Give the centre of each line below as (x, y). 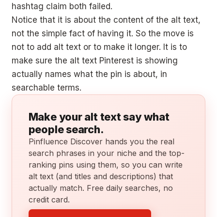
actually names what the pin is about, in (89, 74)
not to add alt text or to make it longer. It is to (99, 47)
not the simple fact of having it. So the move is (103, 33)
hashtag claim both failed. (62, 6)
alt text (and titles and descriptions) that (101, 176)
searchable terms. (46, 87)
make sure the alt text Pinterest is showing (95, 60)
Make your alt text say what (99, 116)
